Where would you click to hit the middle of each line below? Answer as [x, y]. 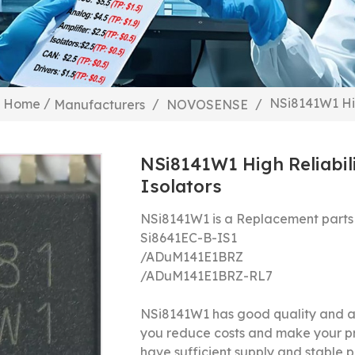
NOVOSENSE [207, 104]
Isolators [181, 186]
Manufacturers [99, 104]
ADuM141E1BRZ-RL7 [209, 276]
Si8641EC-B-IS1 [188, 238]
